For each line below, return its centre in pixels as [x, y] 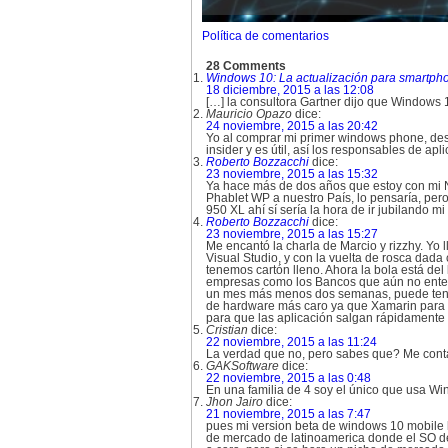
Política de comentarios [265, 36]
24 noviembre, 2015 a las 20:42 [292, 126]
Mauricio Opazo [249, 114]
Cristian [227, 330]
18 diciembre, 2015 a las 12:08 [290, 90]
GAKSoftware [242, 366]
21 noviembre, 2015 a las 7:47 [288, 414]
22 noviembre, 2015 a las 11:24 [291, 342]
